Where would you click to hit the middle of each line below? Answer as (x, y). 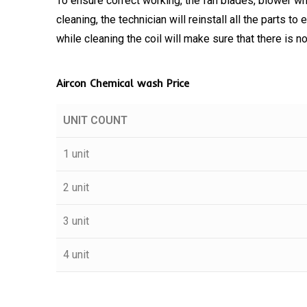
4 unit (76, 254)
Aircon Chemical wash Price (123, 83)
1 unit (76, 153)
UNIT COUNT (95, 120)
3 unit (76, 221)
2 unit (76, 187)
